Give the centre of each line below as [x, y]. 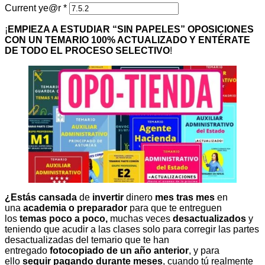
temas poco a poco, [65, 218]
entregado [27, 250]
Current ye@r [34, 8]
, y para [204, 250]
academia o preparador [75, 208]
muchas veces [140, 218]
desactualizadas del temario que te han [87, 240]
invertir [108, 197]
